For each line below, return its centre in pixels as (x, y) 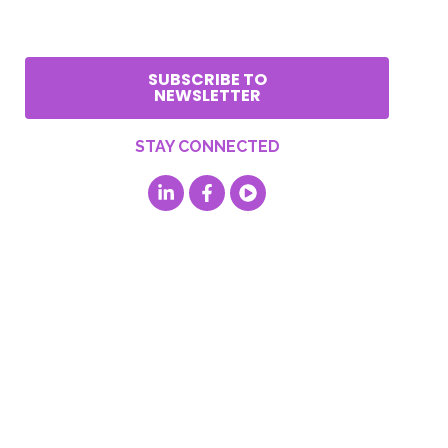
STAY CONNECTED (207, 146)
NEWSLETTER (207, 95)
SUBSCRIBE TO (207, 79)
